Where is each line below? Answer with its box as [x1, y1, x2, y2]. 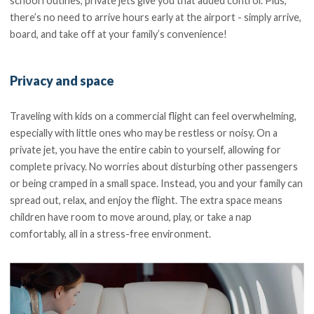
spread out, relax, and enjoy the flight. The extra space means [10, 194, 283, 207]
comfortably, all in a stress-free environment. [10, 228, 212, 240]
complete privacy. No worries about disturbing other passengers [10, 161, 299, 173]
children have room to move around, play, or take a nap [10, 211, 252, 224]
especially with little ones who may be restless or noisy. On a [10, 127, 278, 139]
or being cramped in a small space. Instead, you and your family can [10, 177, 303, 190]
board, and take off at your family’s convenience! [10, 28, 228, 41]
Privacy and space [10, 72, 115, 88]
